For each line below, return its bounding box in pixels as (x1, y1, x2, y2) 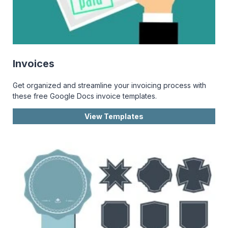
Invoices (13, 57, 54, 70)
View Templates (84, 111, 144, 121)
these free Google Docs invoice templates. (13, 91, 157, 100)
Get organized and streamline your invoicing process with (13, 80, 206, 90)
